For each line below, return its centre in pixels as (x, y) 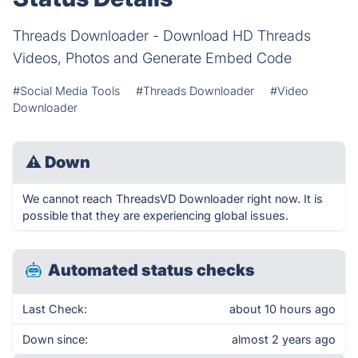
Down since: (55, 339)
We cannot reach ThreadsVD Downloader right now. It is (173, 199)
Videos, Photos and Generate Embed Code (152, 58)
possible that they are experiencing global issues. (155, 215)
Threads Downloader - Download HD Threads (162, 36)
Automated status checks (151, 270)
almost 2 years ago (284, 339)
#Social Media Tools (66, 91)
